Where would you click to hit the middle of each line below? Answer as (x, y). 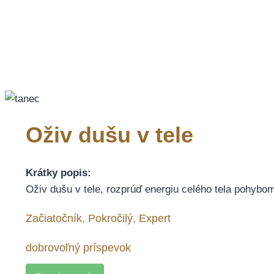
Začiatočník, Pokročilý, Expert (98, 218)
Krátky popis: (58, 172)
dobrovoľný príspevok (78, 247)
